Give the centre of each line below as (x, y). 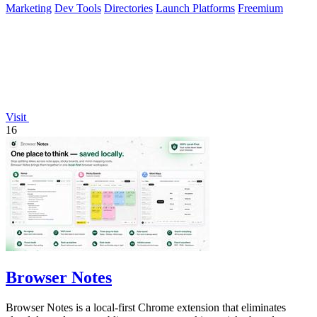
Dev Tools (78, 8)
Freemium (260, 8)
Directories (128, 8)
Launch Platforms (195, 8)
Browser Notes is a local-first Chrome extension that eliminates (146, 307)
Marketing (29, 8)
